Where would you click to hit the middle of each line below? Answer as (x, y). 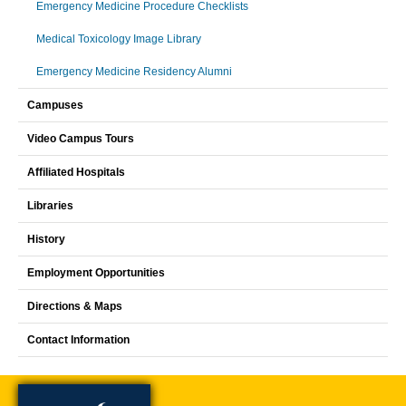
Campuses (55, 105)
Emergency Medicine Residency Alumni (134, 71)
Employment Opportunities (96, 272)
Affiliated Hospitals (76, 172)
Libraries (50, 205)
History (46, 239)
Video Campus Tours (81, 138)
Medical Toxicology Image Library (119, 39)
